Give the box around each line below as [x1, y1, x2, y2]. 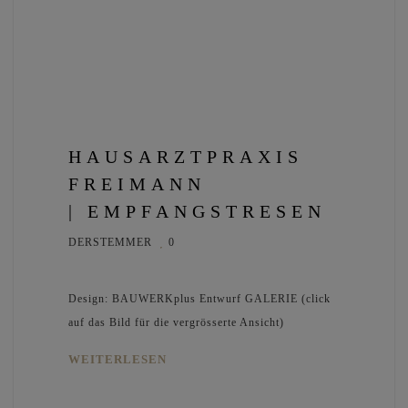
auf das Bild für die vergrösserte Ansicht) [68, 316, 284, 330]
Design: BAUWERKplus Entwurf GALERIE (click [68, 292, 331, 306]
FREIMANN [68, 174, 206, 195]
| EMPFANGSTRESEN [68, 201, 326, 222]
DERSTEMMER [68, 236, 152, 250]
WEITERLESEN [68, 352, 167, 367]
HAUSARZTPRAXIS [68, 147, 303, 168]
